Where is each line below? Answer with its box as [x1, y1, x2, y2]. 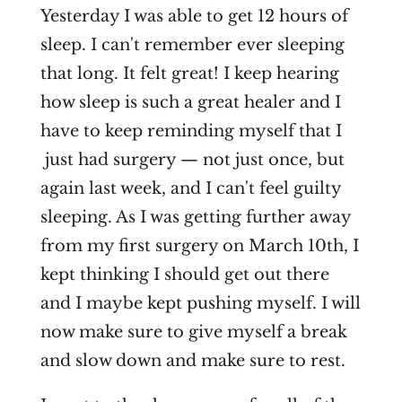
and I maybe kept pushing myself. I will [39, 293, 361, 314]
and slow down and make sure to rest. [39, 351, 345, 371]
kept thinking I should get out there [39, 265, 329, 285]
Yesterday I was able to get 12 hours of [39, 6, 348, 27]
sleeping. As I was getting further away [39, 207, 351, 228]
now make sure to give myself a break [39, 322, 347, 343]
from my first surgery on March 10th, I [39, 236, 359, 257]
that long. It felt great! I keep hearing [39, 64, 339, 84]
